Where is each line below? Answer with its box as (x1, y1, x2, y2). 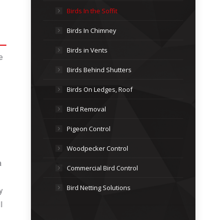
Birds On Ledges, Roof (67, 85, 133, 94)
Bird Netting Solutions (67, 183, 131, 192)
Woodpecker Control (67, 144, 128, 153)
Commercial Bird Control (67, 164, 138, 172)
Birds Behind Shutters (67, 65, 132, 74)
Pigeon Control (67, 124, 110, 133)
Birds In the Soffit (67, 6, 117, 15)
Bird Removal (67, 105, 106, 113)
